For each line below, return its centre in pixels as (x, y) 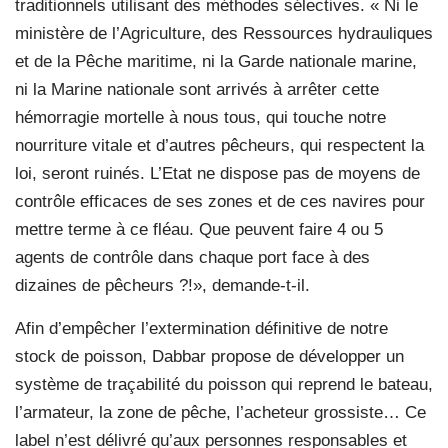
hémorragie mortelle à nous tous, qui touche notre (200, 118)
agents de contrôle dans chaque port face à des (192, 258)
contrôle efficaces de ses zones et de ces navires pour (220, 202)
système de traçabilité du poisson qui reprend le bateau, (224, 385)
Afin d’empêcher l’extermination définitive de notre (201, 329)
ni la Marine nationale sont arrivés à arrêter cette (197, 90)
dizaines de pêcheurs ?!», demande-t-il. (162, 286)
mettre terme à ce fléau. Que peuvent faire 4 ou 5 (199, 230)
